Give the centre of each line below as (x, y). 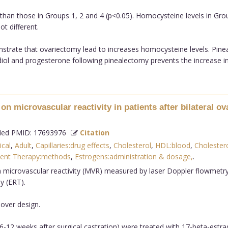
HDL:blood (173, 145)
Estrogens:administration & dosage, (134, 156)
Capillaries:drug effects (72, 145)
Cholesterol (132, 145)
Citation (94, 132)
